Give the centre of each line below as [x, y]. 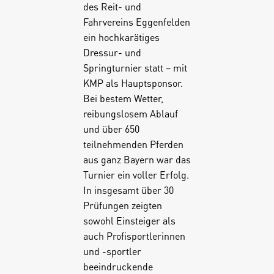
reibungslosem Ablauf [130, 113]
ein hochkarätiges [121, 37]
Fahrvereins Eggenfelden [136, 21]
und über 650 [111, 128]
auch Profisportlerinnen [134, 235]
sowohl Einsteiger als [129, 220]
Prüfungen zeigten [122, 205]
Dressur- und [112, 52]
